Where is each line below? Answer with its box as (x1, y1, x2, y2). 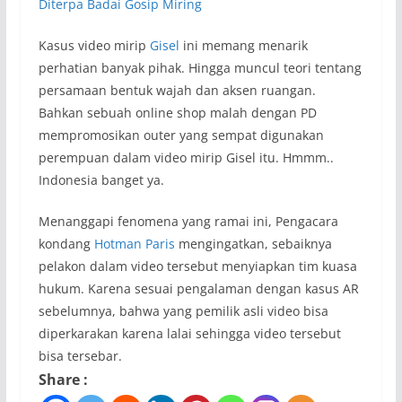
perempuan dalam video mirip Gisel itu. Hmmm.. (38, 148, 334, 166)
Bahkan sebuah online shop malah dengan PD (38, 103, 317, 121)
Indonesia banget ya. (38, 170, 164, 188)
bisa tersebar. (38, 346, 122, 364)
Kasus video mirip (38, 36, 150, 54)
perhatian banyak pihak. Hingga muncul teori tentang (38, 58, 362, 76)
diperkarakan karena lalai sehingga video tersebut (38, 324, 341, 342)
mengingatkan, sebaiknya (174, 234, 332, 252)
